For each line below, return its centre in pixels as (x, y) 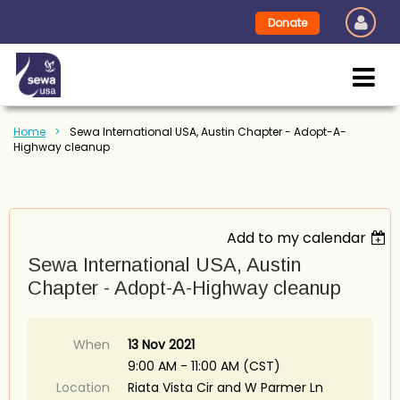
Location (83, 387)
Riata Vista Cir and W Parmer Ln (225, 387)
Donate (287, 23)
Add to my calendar (297, 238)
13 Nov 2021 (161, 345)
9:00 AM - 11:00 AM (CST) (204, 366)
